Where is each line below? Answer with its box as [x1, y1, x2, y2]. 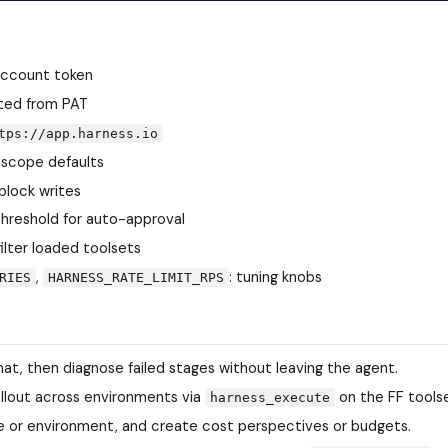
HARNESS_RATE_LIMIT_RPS [47, 270, 224, 286]
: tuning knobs [229, 267, 323, 288]
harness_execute [210, 390, 331, 405]
